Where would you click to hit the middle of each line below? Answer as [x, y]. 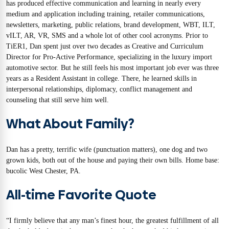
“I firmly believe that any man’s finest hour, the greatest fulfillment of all [112, 220]
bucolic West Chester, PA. [43, 171]
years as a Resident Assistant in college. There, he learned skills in [101, 79]
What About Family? [70, 124]
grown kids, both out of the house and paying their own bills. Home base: [113, 161]
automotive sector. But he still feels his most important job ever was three [112, 68]
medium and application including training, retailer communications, [106, 14]
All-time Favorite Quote [81, 194]
